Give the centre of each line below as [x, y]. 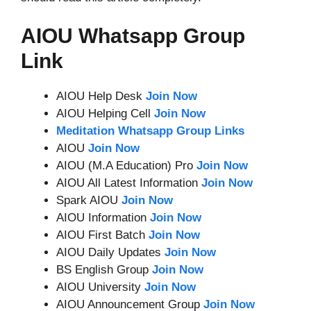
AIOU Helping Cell [105, 114]
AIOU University [100, 287]
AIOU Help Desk [101, 96]
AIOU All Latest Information [129, 183]
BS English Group [104, 270]
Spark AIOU [89, 200]
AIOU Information [103, 218]
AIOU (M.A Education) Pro [126, 166]
